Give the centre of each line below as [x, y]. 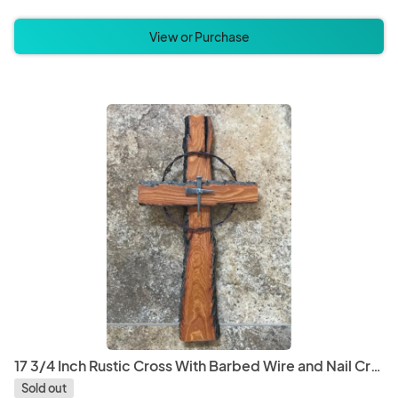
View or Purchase [199, 36]
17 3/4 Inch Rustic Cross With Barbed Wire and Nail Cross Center [376, 366]
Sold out [44, 388]
